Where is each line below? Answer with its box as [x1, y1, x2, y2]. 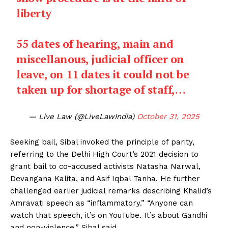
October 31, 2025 [137, 111, 199, 121]
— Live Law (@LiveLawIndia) [28, 111, 137, 121]
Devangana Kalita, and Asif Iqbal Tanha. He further [10, 174, 200, 183]
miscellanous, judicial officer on [16, 51, 184, 66]
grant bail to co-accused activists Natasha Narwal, [10, 161, 201, 171]
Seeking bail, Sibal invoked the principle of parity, [10, 137, 194, 147]
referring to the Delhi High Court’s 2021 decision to [10, 149, 198, 159]
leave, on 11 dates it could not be [16, 66, 189, 81]
